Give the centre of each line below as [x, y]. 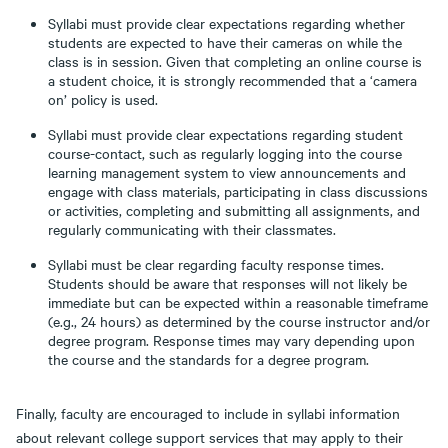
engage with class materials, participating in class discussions [238, 191]
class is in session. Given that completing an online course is [235, 61]
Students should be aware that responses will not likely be [227, 283]
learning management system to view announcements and [227, 172]
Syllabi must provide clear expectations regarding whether [226, 23]
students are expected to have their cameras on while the [225, 42]
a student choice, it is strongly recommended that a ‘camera [232, 80]
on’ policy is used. [103, 99]
